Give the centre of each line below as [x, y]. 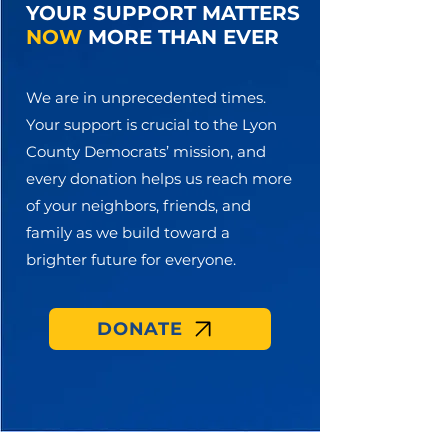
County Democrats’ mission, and [146, 151]
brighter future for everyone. [133, 259]
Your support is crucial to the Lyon [151, 124]
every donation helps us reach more [159, 178]
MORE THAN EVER [180, 37]
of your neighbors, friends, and [138, 205]
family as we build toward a [128, 232]
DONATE [140, 329]
